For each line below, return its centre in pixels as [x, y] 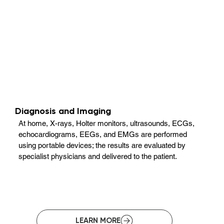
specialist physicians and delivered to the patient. [98, 156]
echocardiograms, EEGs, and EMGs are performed [103, 134]
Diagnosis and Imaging [63, 111]
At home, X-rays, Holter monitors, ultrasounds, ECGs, [107, 123]
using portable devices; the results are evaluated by [102, 145]
